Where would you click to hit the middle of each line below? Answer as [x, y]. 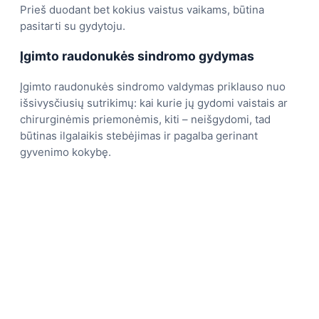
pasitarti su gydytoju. [73, 26]
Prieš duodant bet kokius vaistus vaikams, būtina [142, 9]
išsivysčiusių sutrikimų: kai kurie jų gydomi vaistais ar [154, 103]
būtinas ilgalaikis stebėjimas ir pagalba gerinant [139, 135]
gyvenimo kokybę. [66, 152]
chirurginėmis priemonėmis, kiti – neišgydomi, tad [145, 119]
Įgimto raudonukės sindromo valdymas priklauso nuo [153, 86]
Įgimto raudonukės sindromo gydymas [137, 56]
